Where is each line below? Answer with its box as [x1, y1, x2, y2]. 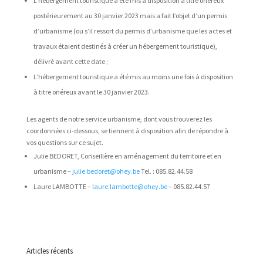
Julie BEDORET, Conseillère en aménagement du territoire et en [33, 151, 221, 160]
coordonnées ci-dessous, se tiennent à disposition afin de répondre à [26, 126, 228, 135]
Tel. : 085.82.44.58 [139, 167, 193, 176]
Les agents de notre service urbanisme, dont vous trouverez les [26, 114, 212, 123]
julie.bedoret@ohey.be [72, 167, 140, 176]
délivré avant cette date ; [33, 57, 108, 66]
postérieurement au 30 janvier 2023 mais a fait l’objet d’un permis [33, 11, 227, 20]
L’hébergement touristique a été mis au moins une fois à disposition [33, 72, 233, 81]
